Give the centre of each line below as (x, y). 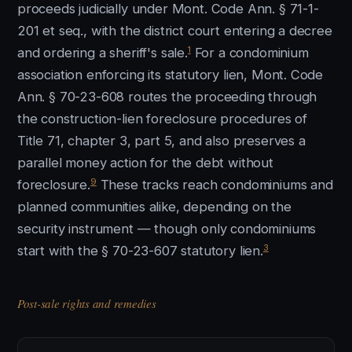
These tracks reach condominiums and (214, 185)
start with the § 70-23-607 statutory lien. (140, 251)
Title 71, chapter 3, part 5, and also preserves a (161, 141)
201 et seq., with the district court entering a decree (175, 31)
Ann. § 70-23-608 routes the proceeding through (167, 97)
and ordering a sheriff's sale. (103, 53)
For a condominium (249, 53)
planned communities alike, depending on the (154, 207)
